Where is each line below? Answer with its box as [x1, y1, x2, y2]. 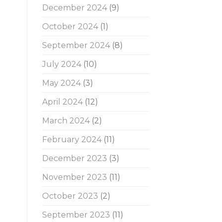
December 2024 [42, 3, 107, 13]
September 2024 [42, 41, 110, 51]
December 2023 [42, 154, 107, 164]
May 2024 [42, 78, 81, 88]
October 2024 [42, 22, 98, 32]
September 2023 [42, 210, 110, 220]
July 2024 [42, 59, 81, 69]
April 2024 [42, 97, 83, 107]
